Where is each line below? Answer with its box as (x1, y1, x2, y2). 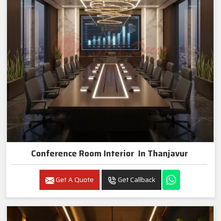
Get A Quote (54, 174, 94, 185)
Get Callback (116, 174, 155, 185)
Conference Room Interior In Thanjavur (31, 147, 188, 160)
